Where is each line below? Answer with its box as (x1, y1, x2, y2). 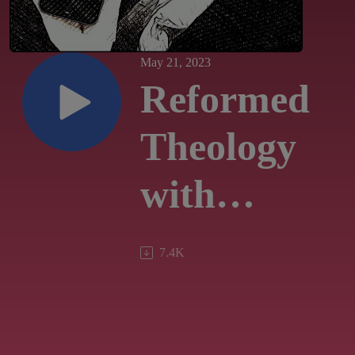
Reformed (140, 77, 310, 122)
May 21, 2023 (140, 55, 211, 70)
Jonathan (140, 219, 300, 265)
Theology (140, 124, 296, 170)
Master (140, 267, 261, 312)
